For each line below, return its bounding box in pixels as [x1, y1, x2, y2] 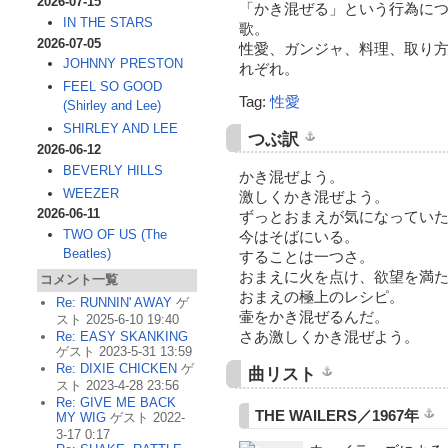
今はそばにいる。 [238, 228, 359, 246]
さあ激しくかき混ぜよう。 [238, 328, 419, 346]
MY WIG [56, 410, 106, 426]
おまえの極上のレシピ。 [238, 288, 404, 306]
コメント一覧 [40, 272, 118, 288]
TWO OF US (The [62, 227, 167, 243]
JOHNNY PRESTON [62, 56, 183, 72]
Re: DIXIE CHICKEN [56, 361, 177, 377]
